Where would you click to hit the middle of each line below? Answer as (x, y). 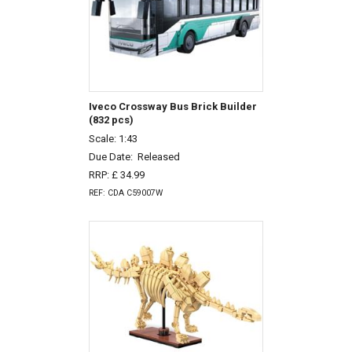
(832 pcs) (111, 119)
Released (158, 157)
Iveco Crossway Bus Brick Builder (172, 106)
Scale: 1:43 (113, 139)
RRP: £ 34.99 (116, 174)
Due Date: (113, 157)
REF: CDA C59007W (125, 192)
